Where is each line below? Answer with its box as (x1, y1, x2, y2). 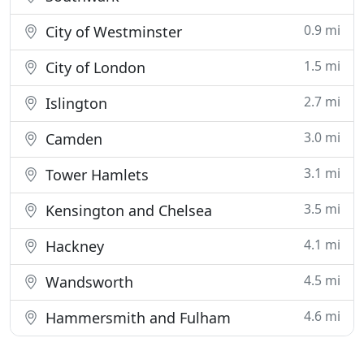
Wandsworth (41, 272, 133, 292)
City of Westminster (41, 22, 182, 41)
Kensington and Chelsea (41, 201, 212, 220)
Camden (41, 129, 102, 149)
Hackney (41, 236, 104, 256)
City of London (41, 58, 145, 77)
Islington (41, 93, 107, 113)
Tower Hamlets (41, 165, 149, 184)
